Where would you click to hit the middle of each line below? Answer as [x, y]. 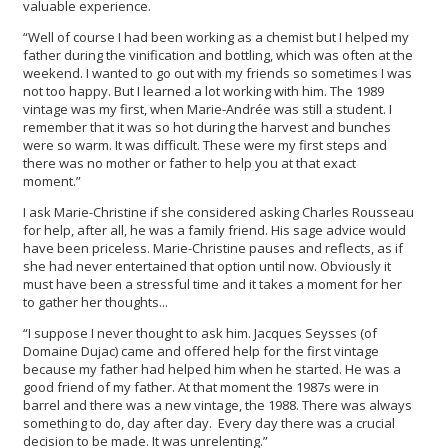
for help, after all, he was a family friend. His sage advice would [214, 230]
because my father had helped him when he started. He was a [212, 369]
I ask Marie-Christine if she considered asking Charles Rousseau [218, 212]
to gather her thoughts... [97, 302]
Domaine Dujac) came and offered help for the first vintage [201, 351]
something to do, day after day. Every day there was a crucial [209, 423]
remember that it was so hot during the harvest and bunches [207, 127]
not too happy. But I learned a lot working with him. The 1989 [203, 91]
